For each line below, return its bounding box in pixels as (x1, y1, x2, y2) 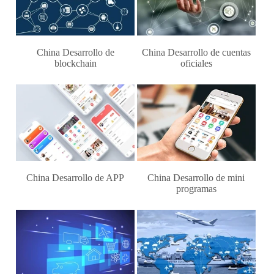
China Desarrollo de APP (26, 172, 125, 183)
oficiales (180, 58, 212, 69)
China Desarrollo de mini (147, 172, 245, 183)
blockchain (54, 58, 97, 69)
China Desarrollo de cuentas (141, 47, 251, 58)
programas (176, 183, 217, 194)
